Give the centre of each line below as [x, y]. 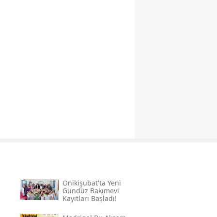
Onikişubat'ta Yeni [92, 183]
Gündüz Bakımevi [91, 190]
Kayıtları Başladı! [89, 198]
